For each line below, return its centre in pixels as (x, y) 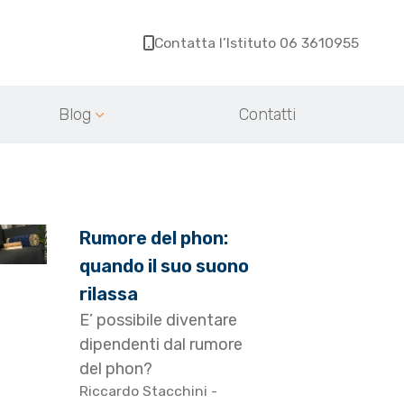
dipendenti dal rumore (161, 345)
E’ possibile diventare (159, 321)
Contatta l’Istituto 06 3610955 (257, 42)
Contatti (267, 115)
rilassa (109, 294)
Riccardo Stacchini (146, 391)
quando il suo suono (165, 266)
